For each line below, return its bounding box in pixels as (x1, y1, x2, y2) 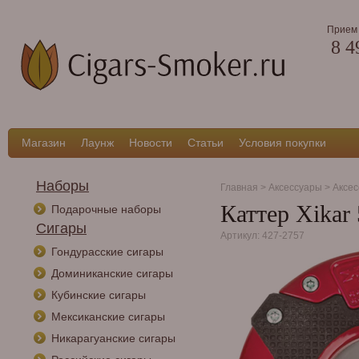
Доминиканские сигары (51, 267, 173, 280)
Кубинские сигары (51, 288, 146, 301)
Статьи (188, 136, 224, 149)
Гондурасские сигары (51, 245, 163, 258)
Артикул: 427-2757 (220, 230, 305, 241)
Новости (129, 136, 172, 149)
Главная (220, 182, 258, 192)
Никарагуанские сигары (51, 332, 175, 345)
